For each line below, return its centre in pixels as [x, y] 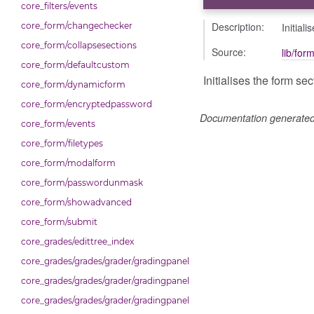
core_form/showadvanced [76, 202]
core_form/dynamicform [73, 84]
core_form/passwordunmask [82, 183]
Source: [229, 52]
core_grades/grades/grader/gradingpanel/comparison [132, 261]
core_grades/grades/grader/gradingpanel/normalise [127, 281]
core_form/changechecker [77, 26]
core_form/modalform [68, 163]
